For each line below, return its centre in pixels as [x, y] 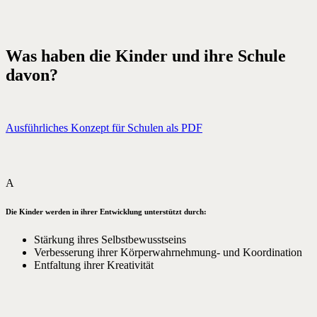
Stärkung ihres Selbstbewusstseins [110, 240]
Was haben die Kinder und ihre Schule [146, 56]
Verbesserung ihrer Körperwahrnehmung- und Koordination [168, 253]
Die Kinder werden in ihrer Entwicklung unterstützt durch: [106, 212]
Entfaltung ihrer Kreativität [94, 265]
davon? [32, 75]
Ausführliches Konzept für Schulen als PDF [104, 127]
